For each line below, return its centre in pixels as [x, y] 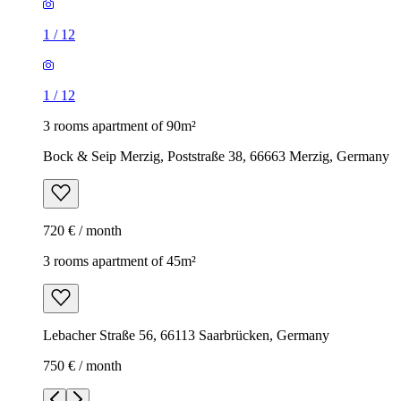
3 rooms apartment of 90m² [119, 125]
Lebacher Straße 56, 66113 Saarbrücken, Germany [186, 335]
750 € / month [82, 365]
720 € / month [82, 230]
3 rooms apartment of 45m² [119, 260]
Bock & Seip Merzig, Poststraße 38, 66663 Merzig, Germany [216, 156]
